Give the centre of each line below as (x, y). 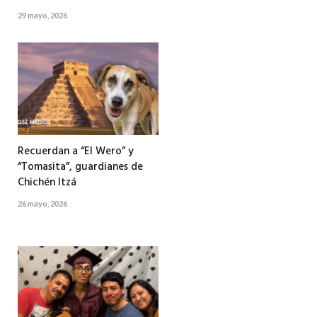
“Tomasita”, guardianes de (80, 167)
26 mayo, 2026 (42, 203)
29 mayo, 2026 (42, 15)
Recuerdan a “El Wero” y (76, 151)
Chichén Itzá (47, 182)
